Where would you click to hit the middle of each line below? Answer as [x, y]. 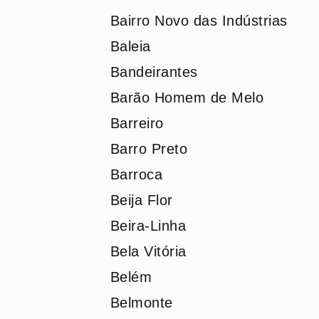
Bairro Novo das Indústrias [199, 21]
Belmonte [141, 303]
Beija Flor [141, 200]
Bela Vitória [148, 251]
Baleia [130, 46]
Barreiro [137, 123]
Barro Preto [148, 149]
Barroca [136, 174]
